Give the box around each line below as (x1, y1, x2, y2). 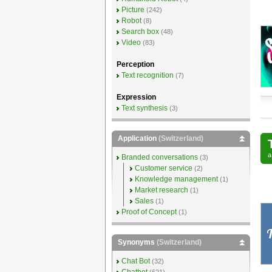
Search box (121, 27, 159, 36)
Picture (121, 5, 144, 14)
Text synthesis (121, 104, 168, 112)
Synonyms (117, 238, 157, 246)
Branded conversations (121, 153, 198, 161)
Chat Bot (121, 257, 150, 265)
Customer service (134, 164, 192, 172)
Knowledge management (134, 175, 218, 183)
